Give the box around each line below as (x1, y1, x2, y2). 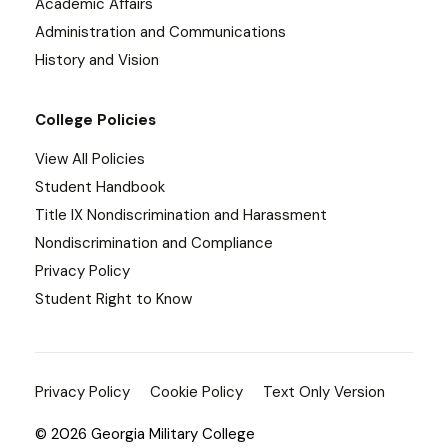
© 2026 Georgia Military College (35, 424, 255, 445)
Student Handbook (35, 177, 165, 198)
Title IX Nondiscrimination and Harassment (35, 205, 327, 226)
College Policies (35, 110, 156, 131)
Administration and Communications (35, 22, 286, 43)
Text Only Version (263, 382, 385, 403)
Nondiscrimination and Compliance (35, 233, 273, 254)
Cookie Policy (150, 382, 243, 403)
